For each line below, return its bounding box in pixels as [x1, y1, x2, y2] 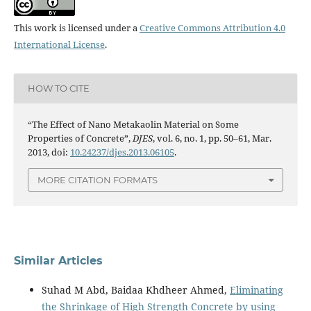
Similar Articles [13, 254, 103, 268]
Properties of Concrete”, [27, 131, 133, 144]
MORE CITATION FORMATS [37, 174, 158, 186]
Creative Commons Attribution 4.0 [139, 21, 285, 34]
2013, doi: [27, 145, 70, 158]
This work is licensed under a [13, 21, 140, 34]
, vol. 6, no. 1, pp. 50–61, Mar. [152, 131, 271, 144]
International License [13, 37, 105, 51]
